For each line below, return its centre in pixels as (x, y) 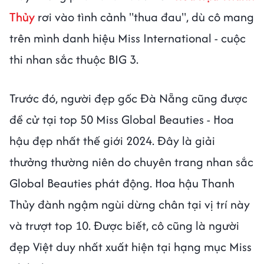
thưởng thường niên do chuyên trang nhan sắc (131, 162)
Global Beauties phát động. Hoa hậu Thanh (122, 183)
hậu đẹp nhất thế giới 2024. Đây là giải (112, 141)
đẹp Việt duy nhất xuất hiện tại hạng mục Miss (131, 247)
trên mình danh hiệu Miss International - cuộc (128, 38)
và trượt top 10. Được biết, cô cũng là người (124, 226)
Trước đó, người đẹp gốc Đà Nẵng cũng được (128, 98)
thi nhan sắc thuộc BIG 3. (74, 60)
